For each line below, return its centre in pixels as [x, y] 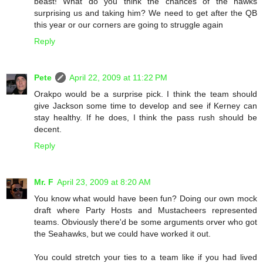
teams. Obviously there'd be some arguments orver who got [146, 222]
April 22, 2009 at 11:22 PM [118, 77]
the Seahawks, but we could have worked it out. [122, 233]
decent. [48, 129]
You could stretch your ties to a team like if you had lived [146, 257]
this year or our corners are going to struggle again [129, 24]
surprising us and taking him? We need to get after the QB [146, 13]
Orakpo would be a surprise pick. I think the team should [146, 94]
